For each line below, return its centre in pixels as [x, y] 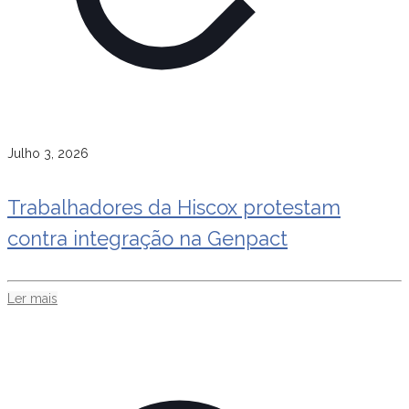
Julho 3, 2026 [48, 154]
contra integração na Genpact [147, 238]
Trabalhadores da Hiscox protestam [174, 207]
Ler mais [32, 298]
